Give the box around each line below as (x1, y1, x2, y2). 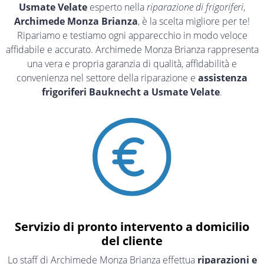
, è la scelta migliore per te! (138, 14, 250, 28)
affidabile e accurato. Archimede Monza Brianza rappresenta (5, 42, 259, 56)
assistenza (196, 71, 247, 84)
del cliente (101, 232, 163, 249)
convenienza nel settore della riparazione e (16, 71, 196, 84)
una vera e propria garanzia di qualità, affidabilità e (27, 57, 237, 70)
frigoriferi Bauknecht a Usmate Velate (42, 85, 220, 98)
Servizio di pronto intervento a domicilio (15, 218, 249, 235)
